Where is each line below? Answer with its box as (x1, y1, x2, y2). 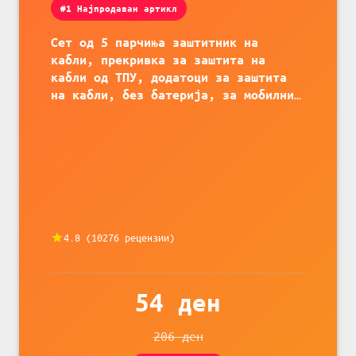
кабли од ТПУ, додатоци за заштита (51, 70, 287, 85)
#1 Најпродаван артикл (60, 2, 177, 14)
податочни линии (51, 122, 158, 137)
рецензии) (119, 230, 175, 245)
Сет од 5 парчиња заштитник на (51, 35, 258, 50)
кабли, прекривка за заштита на (51, 52, 265, 68)
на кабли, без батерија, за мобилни (51, 87, 294, 103)
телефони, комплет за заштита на (51, 105, 273, 120)
